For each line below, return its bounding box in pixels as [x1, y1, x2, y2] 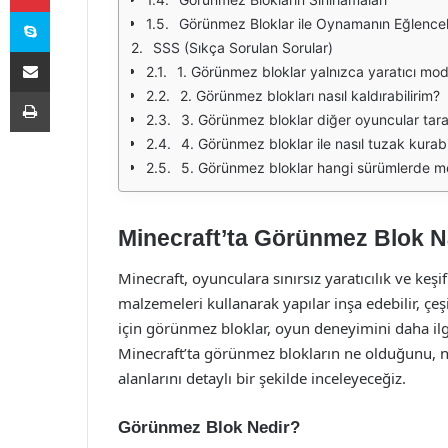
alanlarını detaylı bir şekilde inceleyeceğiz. [118, 367, 406, 388]
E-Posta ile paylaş [49, 43, 88, 59]
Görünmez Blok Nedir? [118, 417, 300, 437]
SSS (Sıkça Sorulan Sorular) [153, 39, 333, 56]
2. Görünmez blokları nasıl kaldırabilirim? [180, 87, 440, 104]
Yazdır [49, 83, 87, 99]
